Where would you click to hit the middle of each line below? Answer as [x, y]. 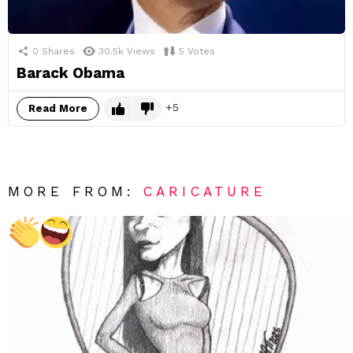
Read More [58, 109]
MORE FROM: [76, 192]
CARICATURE [205, 192]
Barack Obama [71, 73]
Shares [58, 52]
